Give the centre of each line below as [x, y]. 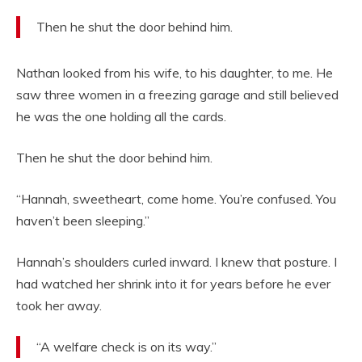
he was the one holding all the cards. [121, 117]
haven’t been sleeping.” [83, 221]
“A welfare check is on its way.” [126, 347]
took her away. [59, 306]
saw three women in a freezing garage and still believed [177, 95]
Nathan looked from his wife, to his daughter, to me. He [175, 73]
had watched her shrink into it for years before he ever [173, 284]
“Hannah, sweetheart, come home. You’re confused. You [176, 199]
